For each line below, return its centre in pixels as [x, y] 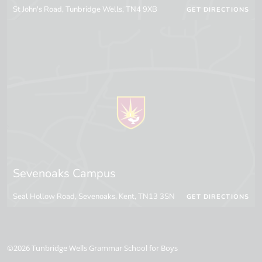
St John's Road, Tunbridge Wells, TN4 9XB [85, 10]
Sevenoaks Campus [64, 174]
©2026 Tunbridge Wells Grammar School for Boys [92, 248]
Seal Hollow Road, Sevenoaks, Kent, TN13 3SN [94, 197]
